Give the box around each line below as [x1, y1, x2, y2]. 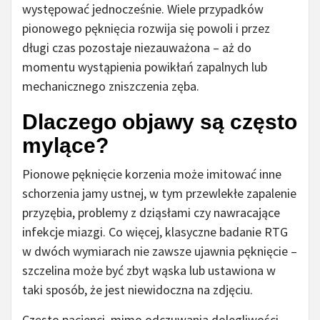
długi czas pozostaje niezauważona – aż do [22, 39, 251, 56]
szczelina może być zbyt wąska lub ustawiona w [22, 262, 276, 279]
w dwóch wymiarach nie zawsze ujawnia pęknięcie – [22, 243, 297, 260]
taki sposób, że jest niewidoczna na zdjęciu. [22, 281, 253, 299]
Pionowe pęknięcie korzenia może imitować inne [22, 166, 281, 183]
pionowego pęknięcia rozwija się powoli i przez [22, 20, 270, 37]
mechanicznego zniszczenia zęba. [22, 78, 199, 95]
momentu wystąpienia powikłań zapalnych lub [22, 59, 267, 76]
